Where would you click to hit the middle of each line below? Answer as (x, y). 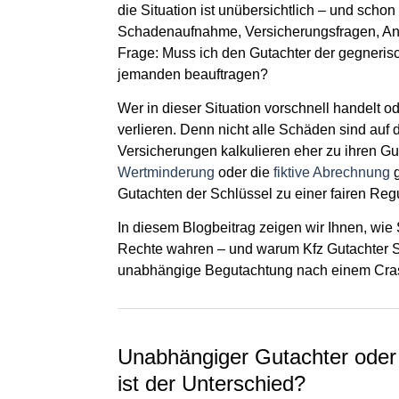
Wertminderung (166, 172)
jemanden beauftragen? (193, 74)
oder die (244, 172)
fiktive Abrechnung (332, 172)
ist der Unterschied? (212, 384)
